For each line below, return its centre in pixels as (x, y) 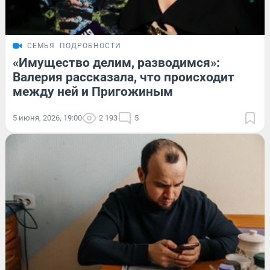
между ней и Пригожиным (93, 91)
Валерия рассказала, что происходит (124, 77)
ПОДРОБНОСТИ (90, 46)
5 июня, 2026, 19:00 (47, 118)
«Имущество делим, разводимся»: (116, 62)
